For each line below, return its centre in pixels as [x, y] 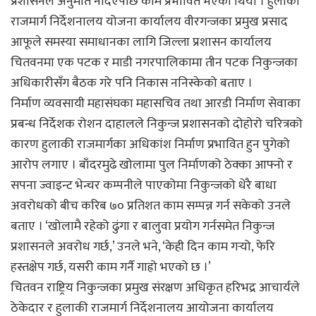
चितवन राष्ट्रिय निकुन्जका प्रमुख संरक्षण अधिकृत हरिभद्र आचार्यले [155, 287]
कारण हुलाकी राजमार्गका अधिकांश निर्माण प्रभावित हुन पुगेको [150, 144]
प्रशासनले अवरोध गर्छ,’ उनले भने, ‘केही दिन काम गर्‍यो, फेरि [143, 247]
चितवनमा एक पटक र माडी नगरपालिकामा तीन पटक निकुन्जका [154, 62]
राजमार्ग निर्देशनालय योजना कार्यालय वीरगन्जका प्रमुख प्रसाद [149, 22]
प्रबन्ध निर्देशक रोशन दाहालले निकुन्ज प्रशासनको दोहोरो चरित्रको [157, 124]
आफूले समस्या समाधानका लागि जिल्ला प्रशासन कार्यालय [141, 42]
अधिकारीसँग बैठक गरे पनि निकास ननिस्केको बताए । [132, 83]
